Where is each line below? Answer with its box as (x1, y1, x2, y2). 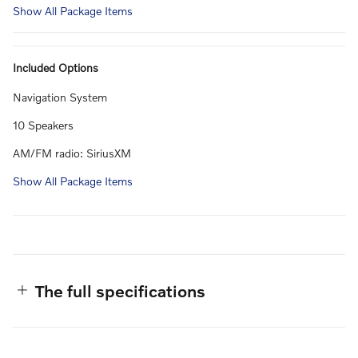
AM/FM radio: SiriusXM (13, 145, 131, 160)
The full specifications (35, 280, 205, 300)
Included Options (13, 60, 98, 74)
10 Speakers (13, 117, 74, 132)
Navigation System (13, 89, 107, 104)
